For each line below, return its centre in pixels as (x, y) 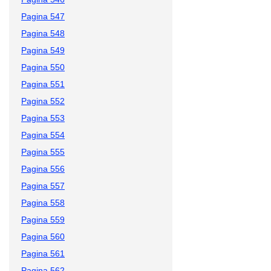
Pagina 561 (43, 253)
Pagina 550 (43, 67)
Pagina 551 (43, 84)
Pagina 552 (43, 101)
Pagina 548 (43, 33)
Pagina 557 (43, 185)
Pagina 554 (43, 135)
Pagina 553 (43, 118)
